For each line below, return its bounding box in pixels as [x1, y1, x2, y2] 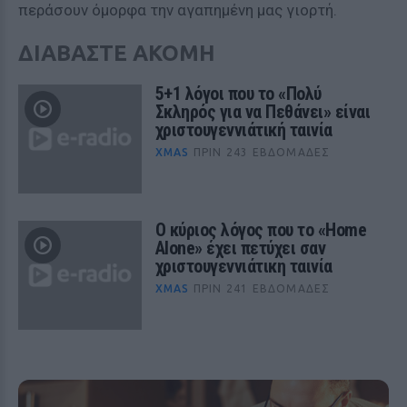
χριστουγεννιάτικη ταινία [154, 255, 333, 277]
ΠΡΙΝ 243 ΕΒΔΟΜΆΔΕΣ [193, 146, 331, 158]
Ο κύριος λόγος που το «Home [154, 219, 367, 241]
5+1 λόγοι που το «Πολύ [154, 83, 322, 104]
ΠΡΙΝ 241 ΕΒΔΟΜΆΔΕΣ [193, 283, 331, 294]
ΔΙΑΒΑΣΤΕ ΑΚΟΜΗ [18, 41, 215, 65]
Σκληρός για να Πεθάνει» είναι [154, 101, 371, 123]
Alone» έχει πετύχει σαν [154, 237, 326, 259]
